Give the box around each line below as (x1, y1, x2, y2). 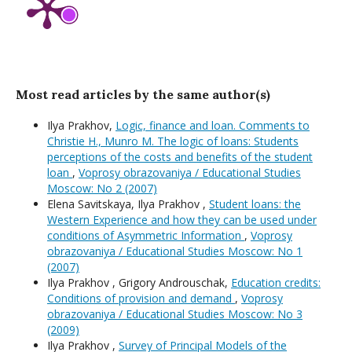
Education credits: (231, 275, 321, 291)
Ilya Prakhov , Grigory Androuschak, (47, 275, 231, 291)
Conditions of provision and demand (47, 291, 235, 306)
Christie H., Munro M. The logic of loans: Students (47, 134, 299, 149)
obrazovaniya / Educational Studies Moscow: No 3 (47, 306, 302, 322)
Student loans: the (209, 196, 301, 212)
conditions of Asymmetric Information (47, 228, 244, 244)
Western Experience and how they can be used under (47, 212, 317, 228)
